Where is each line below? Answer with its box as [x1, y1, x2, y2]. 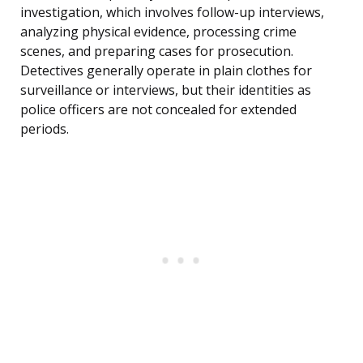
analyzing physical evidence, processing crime [20, 23, 297, 41]
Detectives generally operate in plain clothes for [20, 62, 312, 80]
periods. [20, 120, 69, 139]
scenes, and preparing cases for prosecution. [20, 42, 293, 61]
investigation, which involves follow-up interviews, [20, 3, 324, 22]
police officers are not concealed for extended [20, 100, 297, 119]
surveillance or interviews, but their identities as [20, 81, 311, 100]
